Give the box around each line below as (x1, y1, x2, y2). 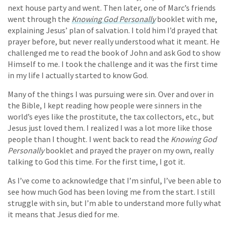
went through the (8, 13, 72, 24)
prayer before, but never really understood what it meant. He (8, 36, 220, 47)
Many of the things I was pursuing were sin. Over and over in (8, 88, 214, 99)
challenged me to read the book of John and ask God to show (8, 47, 220, 58)
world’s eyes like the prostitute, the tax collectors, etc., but (8, 111, 214, 122)
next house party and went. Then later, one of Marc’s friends (8, 2, 216, 13)
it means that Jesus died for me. (8, 209, 119, 219)
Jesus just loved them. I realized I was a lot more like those (8, 122, 212, 133)
